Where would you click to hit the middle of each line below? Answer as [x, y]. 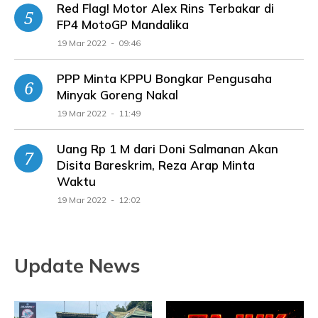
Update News [77, 265]
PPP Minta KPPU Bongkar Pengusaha [164, 78]
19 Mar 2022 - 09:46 [99, 43]
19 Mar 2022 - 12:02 [99, 199]
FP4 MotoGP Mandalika [123, 24]
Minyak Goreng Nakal [117, 94]
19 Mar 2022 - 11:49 [99, 113]
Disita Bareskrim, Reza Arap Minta [156, 165]
